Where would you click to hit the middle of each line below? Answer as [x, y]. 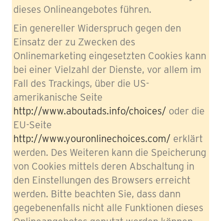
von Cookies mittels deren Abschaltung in [104, 166]
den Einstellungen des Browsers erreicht [102, 180]
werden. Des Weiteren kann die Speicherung [110, 152]
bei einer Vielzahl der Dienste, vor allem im [107, 69]
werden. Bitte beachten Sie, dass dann [97, 194]
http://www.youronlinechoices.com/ [92, 138]
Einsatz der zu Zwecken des [74, 42]
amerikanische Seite [58, 97]
